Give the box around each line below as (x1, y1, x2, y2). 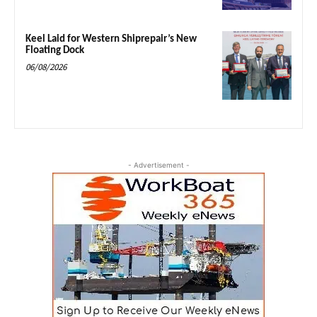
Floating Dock (25, 45, 84, 56)
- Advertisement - (127, 161, 190, 170)
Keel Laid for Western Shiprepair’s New (25, 33, 197, 45)
